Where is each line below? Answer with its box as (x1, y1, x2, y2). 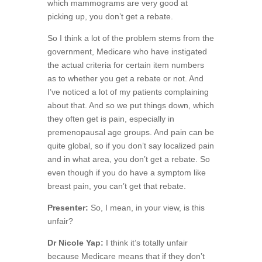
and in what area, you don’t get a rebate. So (47, 154, 210, 164)
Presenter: (47, 202, 88, 212)
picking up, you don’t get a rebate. (47, 11, 173, 21)
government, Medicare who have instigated (47, 46, 207, 56)
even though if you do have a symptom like (47, 167, 206, 177)
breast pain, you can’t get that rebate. (47, 181, 186, 191)
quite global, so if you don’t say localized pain (47, 140, 214, 150)
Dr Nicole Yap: (47, 237, 104, 247)
